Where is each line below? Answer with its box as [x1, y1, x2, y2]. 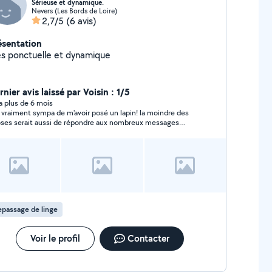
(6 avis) [66, 15, 97, 27]
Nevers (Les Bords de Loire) [31, 6, 117, 15]
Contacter [127, 232, 169, 245]
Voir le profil [30, 232, 80, 245]
